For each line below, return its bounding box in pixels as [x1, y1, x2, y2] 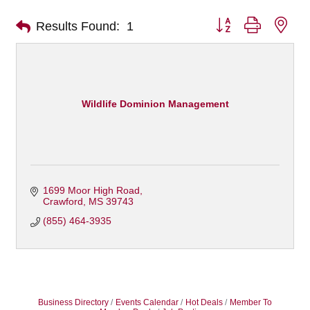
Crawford [42, 195, 83, 207]
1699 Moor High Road [42, 184, 140, 196]
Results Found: [36, 19, 120, 34]
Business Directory [38, 297, 109, 307]
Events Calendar [116, 297, 179, 307]
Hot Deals [185, 297, 223, 307]
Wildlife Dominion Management [81, 98, 229, 110]
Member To [230, 297, 272, 307]
